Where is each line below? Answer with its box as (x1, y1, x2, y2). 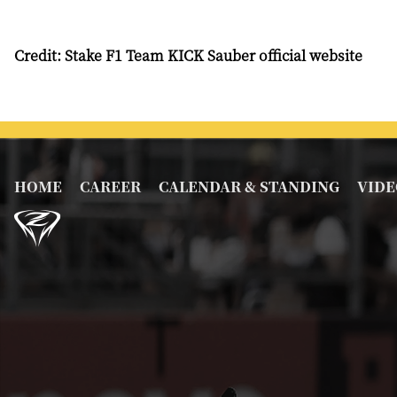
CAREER (80, 175, 141, 197)
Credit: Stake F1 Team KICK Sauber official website (14, 44, 362, 66)
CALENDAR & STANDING (159, 175, 339, 197)
